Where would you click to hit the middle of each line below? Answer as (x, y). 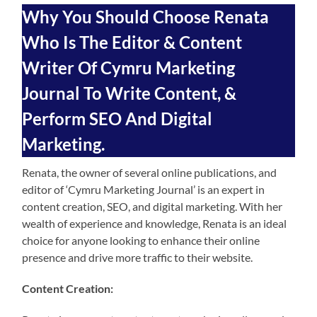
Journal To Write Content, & (129, 93)
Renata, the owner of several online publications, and (150, 172)
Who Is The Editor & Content (132, 42)
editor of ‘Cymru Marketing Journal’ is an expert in (144, 189)
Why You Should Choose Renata (146, 16)
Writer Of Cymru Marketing (129, 67)
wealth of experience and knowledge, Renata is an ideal (155, 223)
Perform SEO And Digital (117, 118)
